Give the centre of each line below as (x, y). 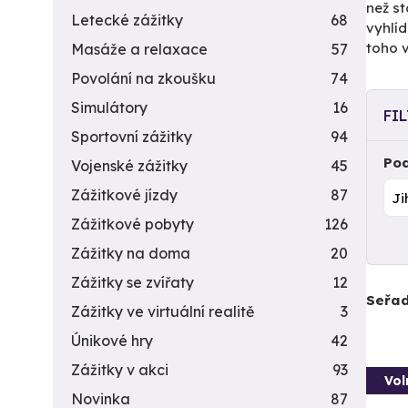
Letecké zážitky (127, 20)
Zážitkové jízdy (124, 195)
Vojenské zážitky (129, 166)
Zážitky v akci (120, 370)
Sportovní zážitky (132, 137)
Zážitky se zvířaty (133, 282)
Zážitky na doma (131, 253)
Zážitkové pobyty (133, 224)
